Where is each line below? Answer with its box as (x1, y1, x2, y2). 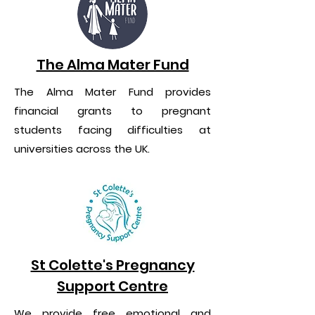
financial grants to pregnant (14, 103, 211, 118)
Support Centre (57, 276, 168, 296)
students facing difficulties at (14, 122, 211, 137)
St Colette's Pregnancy (30, 255, 195, 275)
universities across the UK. (14, 141, 150, 156)
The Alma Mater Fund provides (14, 84, 211, 99)
